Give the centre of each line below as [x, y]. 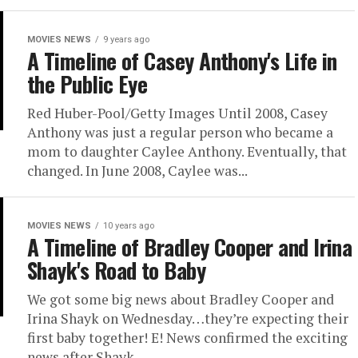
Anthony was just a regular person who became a [180, 132]
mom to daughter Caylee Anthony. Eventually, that [187, 151]
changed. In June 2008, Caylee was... [137, 171]
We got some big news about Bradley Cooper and [181, 299]
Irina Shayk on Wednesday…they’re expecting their [188, 318]
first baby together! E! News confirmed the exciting [187, 338]
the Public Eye [88, 84]
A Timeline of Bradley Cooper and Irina [190, 247]
